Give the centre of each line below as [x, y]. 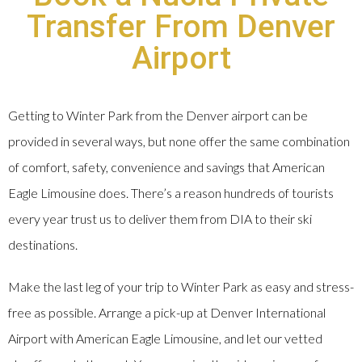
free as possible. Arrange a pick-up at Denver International [167, 313]
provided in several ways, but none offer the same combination [179, 141]
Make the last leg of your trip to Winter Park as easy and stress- [181, 287]
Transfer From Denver [181, 27]
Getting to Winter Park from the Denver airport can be [158, 116]
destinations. [43, 245]
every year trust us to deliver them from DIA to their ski [160, 219]
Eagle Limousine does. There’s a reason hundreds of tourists [171, 193]
